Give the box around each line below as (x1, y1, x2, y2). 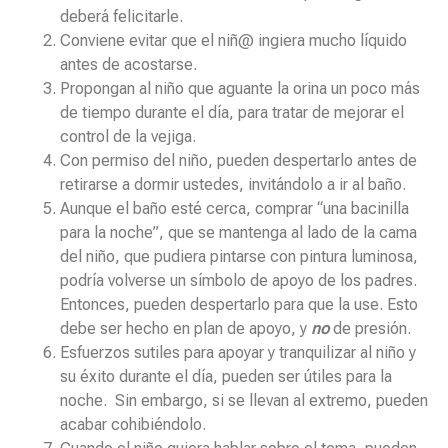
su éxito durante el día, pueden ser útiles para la (60, 367, 392, 387)
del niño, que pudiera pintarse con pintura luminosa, (60, 247, 418, 267)
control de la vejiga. (60, 127, 196, 147)
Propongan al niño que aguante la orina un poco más (60, 79, 420, 99)
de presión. (333, 319, 411, 339)
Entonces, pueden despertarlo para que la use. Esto (60, 295, 418, 315)
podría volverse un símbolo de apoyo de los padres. (60, 271, 417, 291)
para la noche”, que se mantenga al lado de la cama (60, 223, 417, 243)
